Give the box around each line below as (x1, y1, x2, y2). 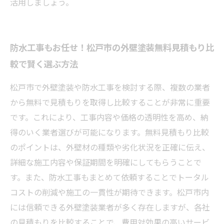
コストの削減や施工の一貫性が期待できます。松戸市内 (10, 186, 209, 198)
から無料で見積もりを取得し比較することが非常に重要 (10, 96, 210, 108)
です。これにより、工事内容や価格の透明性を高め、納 (10, 111, 208, 123)
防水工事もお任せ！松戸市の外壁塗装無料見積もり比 (10, 40, 214, 53)
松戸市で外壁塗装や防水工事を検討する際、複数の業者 (10, 81, 210, 93)
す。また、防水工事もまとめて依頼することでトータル (10, 171, 209, 183)
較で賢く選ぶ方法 (10, 57, 78, 70)
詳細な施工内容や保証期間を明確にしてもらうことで (10, 156, 201, 168)
